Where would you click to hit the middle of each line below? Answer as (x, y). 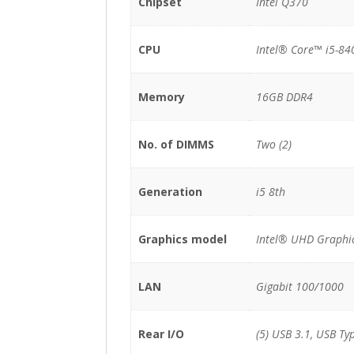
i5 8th (270, 191)
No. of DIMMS (176, 144)
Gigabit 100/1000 (299, 286)
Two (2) (273, 144)
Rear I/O (161, 333)
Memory (161, 96)
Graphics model (182, 239)
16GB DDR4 (284, 96)
